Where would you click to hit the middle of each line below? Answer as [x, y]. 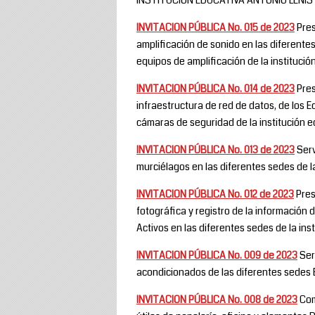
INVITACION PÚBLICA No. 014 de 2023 [216, 88]
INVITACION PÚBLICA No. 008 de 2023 [217, 299]
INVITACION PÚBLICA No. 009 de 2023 [217, 255]
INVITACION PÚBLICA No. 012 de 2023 [215, 194]
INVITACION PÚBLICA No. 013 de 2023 [216, 149]
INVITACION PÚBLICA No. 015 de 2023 [216, 27]
